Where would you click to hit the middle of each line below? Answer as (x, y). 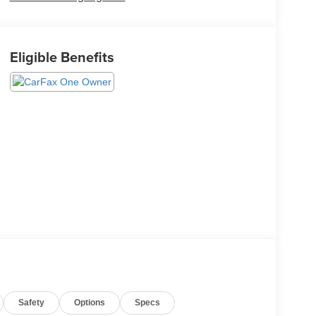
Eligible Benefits (62, 57)
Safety (32, 303)
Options (90, 303)
